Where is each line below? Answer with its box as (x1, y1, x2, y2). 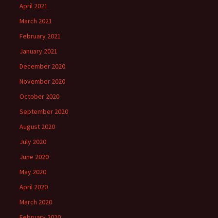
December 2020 (19, 62, 65, 71)
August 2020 (19, 122, 55, 131)
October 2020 (19, 92, 59, 101)
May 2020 (19, 167, 46, 176)
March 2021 (19, 17, 52, 25)
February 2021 (19, 32, 61, 40)
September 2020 (19, 107, 68, 116)
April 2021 (19, 1, 48, 10)
